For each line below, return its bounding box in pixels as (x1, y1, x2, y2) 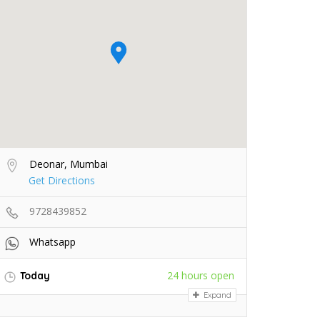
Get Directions (29, 174, 95, 188)
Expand (201, 289, 231, 300)
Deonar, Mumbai (26, 157, 108, 171)
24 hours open (167, 269, 234, 283)
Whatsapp (29, 235, 76, 249)
